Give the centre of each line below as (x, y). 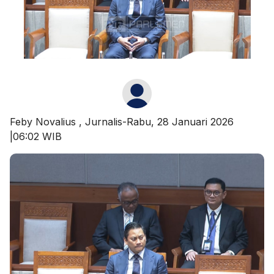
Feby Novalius (44, 121)
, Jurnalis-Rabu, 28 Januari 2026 (156, 121)
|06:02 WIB (36, 136)
